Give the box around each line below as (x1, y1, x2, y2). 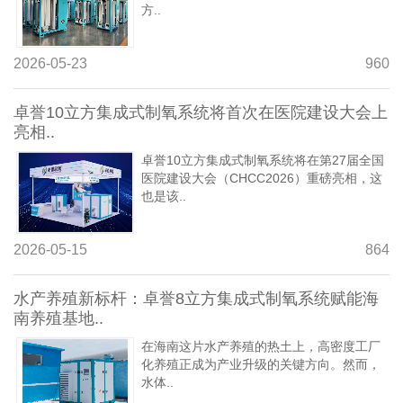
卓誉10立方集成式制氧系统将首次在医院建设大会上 (13, 103, 388, 121)
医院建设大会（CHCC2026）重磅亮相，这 (141, 170, 382, 185)
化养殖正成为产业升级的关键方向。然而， (141, 356, 381, 372)
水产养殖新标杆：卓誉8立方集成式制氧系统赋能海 (13, 289, 379, 308)
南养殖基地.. (13, 309, 103, 327)
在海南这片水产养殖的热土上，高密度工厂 (141, 338, 381, 354)
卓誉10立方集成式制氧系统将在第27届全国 (141, 152, 384, 167)
